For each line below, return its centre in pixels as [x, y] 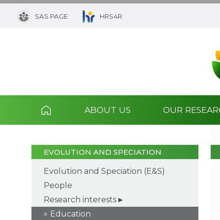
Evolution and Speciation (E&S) [104, 171]
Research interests [80, 199]
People [58, 185]
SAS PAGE [51, 16]
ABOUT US [107, 110]
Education [70, 214]
